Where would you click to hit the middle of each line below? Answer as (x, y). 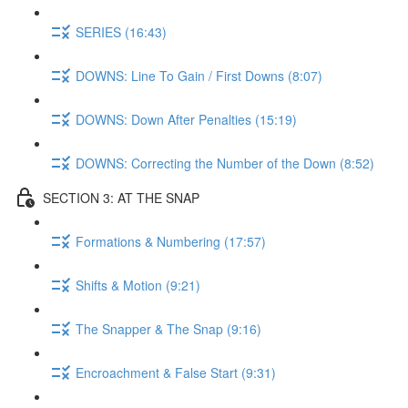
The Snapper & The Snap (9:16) (168, 328)
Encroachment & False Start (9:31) (176, 372)
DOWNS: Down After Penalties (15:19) (186, 119)
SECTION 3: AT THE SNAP (121, 197)
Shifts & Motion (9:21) (138, 285)
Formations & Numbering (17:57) (171, 241)
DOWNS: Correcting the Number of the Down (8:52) (225, 163)
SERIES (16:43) (121, 31)
